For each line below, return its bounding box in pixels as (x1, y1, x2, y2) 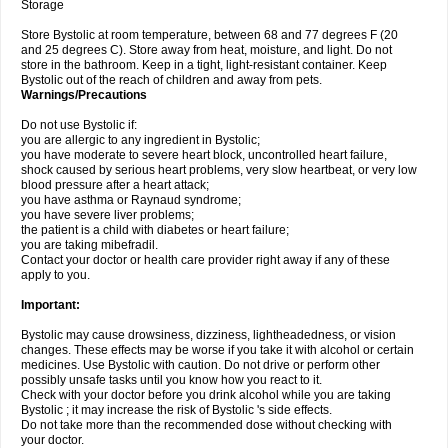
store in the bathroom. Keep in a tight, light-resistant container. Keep (21, 58, 387, 72)
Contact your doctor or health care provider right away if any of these (21, 253, 390, 267)
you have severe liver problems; (21, 208, 194, 222)
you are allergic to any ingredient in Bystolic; (21, 133, 260, 147)
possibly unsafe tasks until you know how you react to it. (21, 373, 322, 387)
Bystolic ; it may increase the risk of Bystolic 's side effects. (21, 403, 332, 417)
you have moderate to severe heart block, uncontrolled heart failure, (21, 148, 387, 162)
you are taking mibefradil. (21, 238, 158, 252)
